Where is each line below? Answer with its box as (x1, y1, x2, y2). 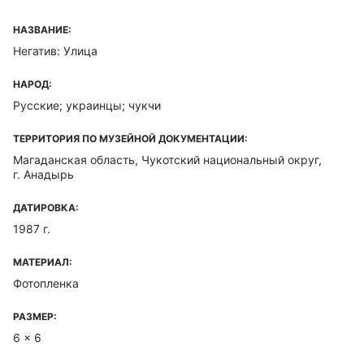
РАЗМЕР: (13, 310, 57, 323)
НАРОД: (13, 78, 52, 90)
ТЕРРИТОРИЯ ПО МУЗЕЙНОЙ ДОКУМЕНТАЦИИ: (13, 132, 248, 145)
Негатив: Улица (13, 44, 97, 58)
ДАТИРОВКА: (13, 201, 79, 214)
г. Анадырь (13, 167, 74, 181)
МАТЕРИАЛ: (13, 256, 72, 268)
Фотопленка (13, 276, 79, 290)
